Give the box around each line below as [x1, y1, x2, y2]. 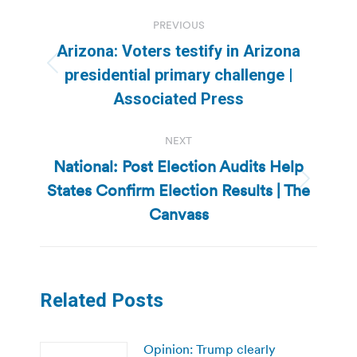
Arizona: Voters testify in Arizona [57, 41, 300, 61]
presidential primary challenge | [64, 65, 293, 85]
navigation [39, 30, 168, 63]
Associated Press [113, 89, 244, 109]
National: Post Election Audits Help [53, 156, 304, 178]
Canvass [148, 204, 209, 226]
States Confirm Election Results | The [47, 180, 310, 202]
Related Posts [40, 289, 163, 312]
